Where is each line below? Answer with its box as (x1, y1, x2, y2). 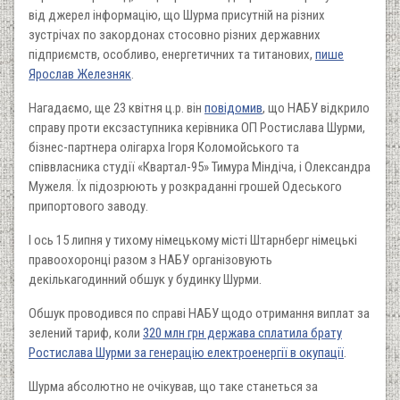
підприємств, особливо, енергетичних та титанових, (29, 46, 315, 63)
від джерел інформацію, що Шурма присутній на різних (29, 7, 325, 24)
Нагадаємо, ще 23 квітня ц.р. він (29, 100, 204, 117)
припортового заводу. (29, 198, 148, 215)
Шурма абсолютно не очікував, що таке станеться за (29, 379, 318, 396)
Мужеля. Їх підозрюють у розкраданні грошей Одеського (29, 179, 342, 196)
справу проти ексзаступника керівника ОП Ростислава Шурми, (29, 120, 365, 137)
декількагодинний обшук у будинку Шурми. (29, 271, 264, 288)
